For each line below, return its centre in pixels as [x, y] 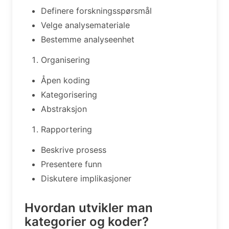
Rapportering [66, 129]
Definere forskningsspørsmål [96, 10]
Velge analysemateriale [85, 25]
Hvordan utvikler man [89, 208]
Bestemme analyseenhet [88, 39]
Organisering [65, 60]
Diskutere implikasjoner [86, 178]
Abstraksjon [64, 109]
